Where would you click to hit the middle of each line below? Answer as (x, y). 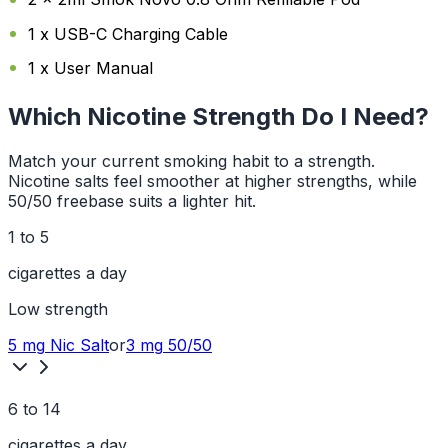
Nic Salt (77, 344)
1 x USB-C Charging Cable (128, 33)
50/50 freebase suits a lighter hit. (132, 200)
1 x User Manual (90, 67)
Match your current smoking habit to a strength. (191, 160)
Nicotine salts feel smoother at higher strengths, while (212, 180)
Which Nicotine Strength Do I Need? (218, 116)
